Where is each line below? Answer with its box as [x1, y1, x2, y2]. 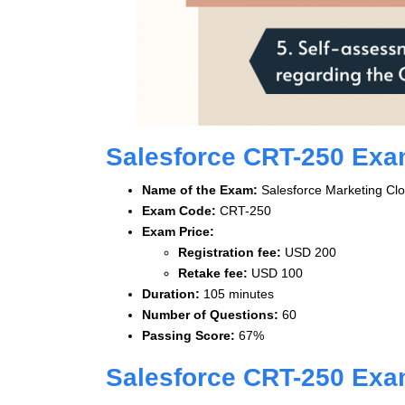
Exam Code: [142, 202, 220, 218]
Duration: [142, 286, 203, 301]
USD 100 [251, 265, 303, 280]
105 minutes [203, 286, 274, 301]
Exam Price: [142, 223, 218, 239]
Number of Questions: [142, 306, 282, 322]
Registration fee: [178, 244, 285, 259]
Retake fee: [178, 265, 251, 280]
